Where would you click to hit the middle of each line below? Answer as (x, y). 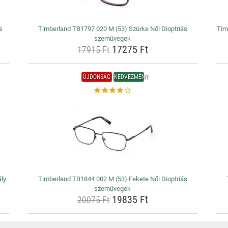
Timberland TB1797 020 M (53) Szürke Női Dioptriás (112, 29)
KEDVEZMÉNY (131, 77)
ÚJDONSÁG (96, 77)
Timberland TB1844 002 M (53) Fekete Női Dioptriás (112, 179)
